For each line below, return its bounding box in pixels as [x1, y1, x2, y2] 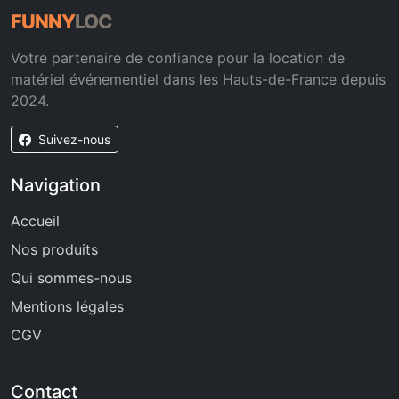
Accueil [11, 212, 60, 230]
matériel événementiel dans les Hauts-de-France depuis [11, 70, 386, 88]
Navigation [11, 175, 101, 196]
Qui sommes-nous [11, 269, 132, 287]
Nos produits [11, 240, 98, 258]
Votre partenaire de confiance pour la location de [11, 49, 345, 67]
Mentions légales [11, 297, 124, 315]
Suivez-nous [38, 132, 110, 147]
